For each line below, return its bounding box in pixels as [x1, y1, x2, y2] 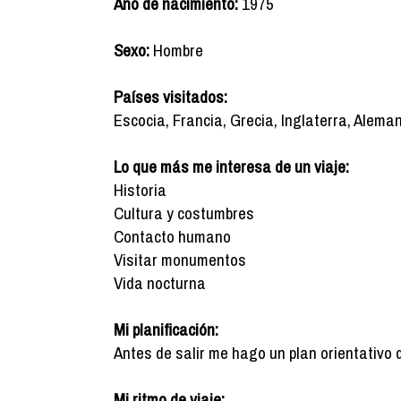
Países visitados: [114, 85, 227, 108]
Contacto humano [114, 225, 231, 248]
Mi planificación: [114, 318, 218, 341]
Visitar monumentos [114, 248, 246, 271]
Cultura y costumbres [114, 201, 254, 225]
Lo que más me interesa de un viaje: [114, 155, 349, 178]
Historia [114, 178, 166, 201]
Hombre [149, 38, 203, 62]
